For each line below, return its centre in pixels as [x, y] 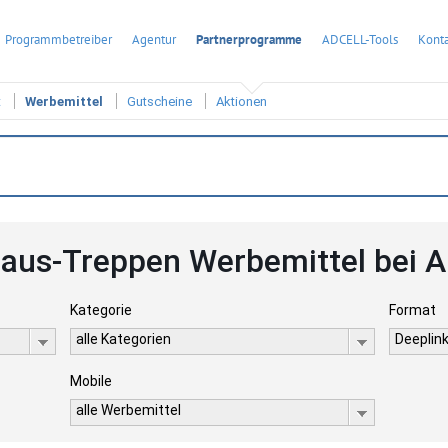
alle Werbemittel [128, 410]
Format [413, 310]
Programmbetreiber [58, 39]
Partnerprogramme [249, 39]
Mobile [90, 381]
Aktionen [241, 102]
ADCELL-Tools [360, 39]
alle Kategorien [123, 339]
